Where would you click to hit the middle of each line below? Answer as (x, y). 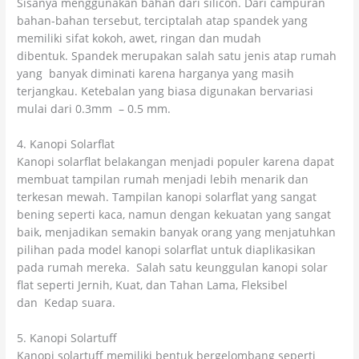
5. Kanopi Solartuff (67, 338)
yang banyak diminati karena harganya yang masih (156, 74)
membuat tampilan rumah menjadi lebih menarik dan (163, 179)
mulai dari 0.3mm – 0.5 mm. (97, 109)
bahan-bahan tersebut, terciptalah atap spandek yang (163, 21)
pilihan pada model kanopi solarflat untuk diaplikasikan (167, 250)
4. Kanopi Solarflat (66, 144)
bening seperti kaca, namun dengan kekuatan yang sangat (174, 215)
